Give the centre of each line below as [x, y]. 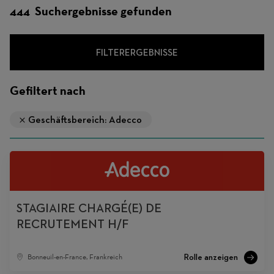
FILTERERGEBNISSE [137, 52]
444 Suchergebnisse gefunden [91, 11]
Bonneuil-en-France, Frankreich [75, 257]
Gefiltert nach [48, 91]
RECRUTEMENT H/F [73, 224]
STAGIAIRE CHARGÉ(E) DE [89, 208]
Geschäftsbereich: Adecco [85, 119]
